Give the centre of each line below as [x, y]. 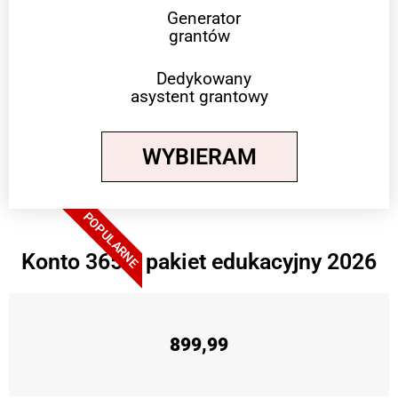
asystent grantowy [199, 97]
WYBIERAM [199, 157]
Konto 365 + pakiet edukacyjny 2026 [199, 262]
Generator [203, 19]
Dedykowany [203, 79]
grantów [199, 36]
